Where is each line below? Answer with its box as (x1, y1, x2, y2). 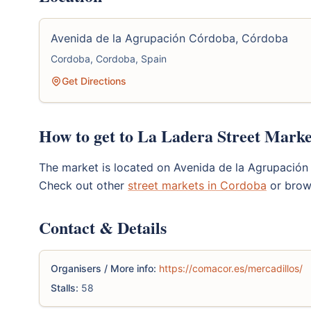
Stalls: (51, 281, 78, 294)
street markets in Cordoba (128, 178, 267, 192)
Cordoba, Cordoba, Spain (51, 52, 167, 65)
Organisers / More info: (51, 262, 156, 274)
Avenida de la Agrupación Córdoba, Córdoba (51, 31, 288, 45)
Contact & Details (39, 215, 167, 239)
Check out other (39, 178, 128, 192)
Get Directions (62, 74, 126, 87)
